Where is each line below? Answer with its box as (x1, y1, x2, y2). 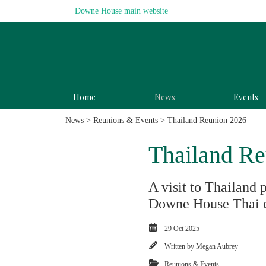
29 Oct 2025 (164, 224, 199, 232)
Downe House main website (75, 6, 168, 15)
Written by (164, 242, 196, 250)
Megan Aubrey (196, 242, 238, 250)
